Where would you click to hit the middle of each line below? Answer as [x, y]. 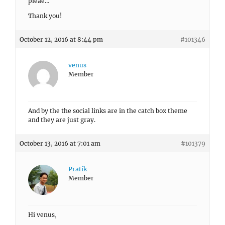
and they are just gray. [62, 120]
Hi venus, [42, 215]
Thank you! [45, 16]
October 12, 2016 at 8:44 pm [61, 39]
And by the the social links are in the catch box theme [108, 111]
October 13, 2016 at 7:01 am [60, 143]
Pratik [78, 169]
